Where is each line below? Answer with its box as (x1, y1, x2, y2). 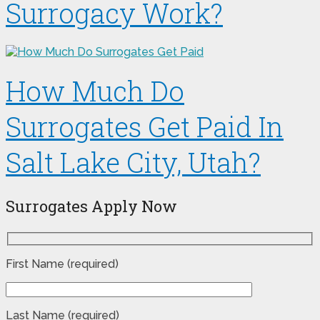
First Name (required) (6, 257, 119, 271)
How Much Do (6, 72, 184, 109)
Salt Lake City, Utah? (6, 144, 261, 180)
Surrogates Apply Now (6, 195, 177, 216)
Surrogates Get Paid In (6, 108, 284, 144)
